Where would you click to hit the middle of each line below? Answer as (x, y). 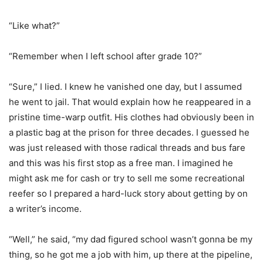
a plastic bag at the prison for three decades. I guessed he (129, 133)
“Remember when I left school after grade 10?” (105, 56)
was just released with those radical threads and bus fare (127, 148)
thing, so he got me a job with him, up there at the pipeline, (131, 255)
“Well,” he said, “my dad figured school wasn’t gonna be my (131, 240)
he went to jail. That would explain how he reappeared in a (130, 102)
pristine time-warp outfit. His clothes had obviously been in (131, 117)
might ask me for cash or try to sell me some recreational (127, 178)
